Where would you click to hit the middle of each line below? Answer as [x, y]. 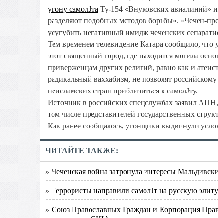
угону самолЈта [73, 9]
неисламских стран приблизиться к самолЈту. [123, 91]
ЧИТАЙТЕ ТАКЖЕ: [82, 151]
